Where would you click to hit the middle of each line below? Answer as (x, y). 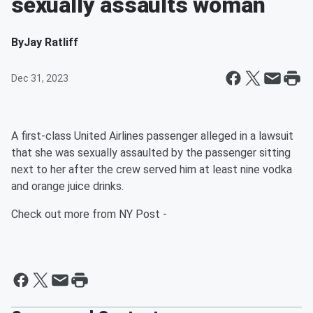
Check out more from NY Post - (89, 214)
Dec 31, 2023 (40, 78)
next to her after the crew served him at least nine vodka (152, 169)
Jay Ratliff (51, 42)
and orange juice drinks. (67, 186)
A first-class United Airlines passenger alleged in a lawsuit (152, 136)
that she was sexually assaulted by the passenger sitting (151, 153)
